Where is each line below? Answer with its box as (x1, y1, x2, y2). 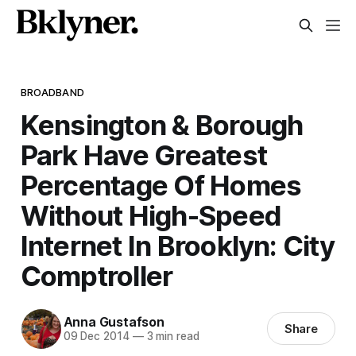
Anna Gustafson (63, 314, 164, 331)
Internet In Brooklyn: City (20, 228, 335, 262)
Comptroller (20, 258, 173, 292)
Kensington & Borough (20, 107, 304, 141)
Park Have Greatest (20, 137, 268, 172)
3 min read (143, 330, 199, 343)
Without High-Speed (20, 198, 282, 232)
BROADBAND (20, 85, 84, 99)
